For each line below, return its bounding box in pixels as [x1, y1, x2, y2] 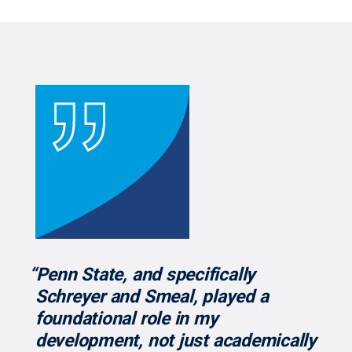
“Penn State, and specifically [28, 263, 256, 285]
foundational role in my [35, 307, 218, 329]
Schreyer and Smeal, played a [35, 285, 269, 307]
